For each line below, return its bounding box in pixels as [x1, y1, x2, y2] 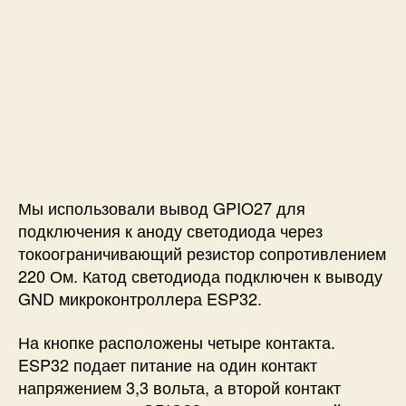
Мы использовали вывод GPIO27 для [18, 196, 305, 220]
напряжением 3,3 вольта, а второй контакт [18, 374, 341, 399]
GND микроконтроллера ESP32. [18, 286, 262, 311]
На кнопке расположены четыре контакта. [18, 329, 335, 353]
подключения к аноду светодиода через [18, 218, 323, 243]
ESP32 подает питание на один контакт [18, 352, 317, 376]
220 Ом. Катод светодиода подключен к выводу [18, 264, 382, 288]
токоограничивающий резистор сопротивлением [18, 241, 386, 266]
